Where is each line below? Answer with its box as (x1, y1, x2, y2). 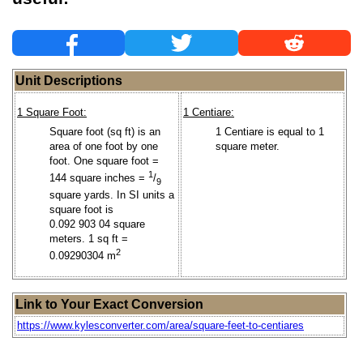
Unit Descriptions (15, 73, 122, 88)
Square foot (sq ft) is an (49, 125, 160, 138)
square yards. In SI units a (49, 188, 174, 201)
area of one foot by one (49, 139, 158, 152)
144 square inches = (49, 172, 148, 184)
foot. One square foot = (49, 154, 159, 167)
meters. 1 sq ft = (49, 232, 128, 245)
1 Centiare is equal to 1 (216, 125, 324, 138)
